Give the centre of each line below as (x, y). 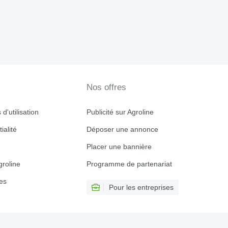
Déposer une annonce (122, 129)
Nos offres (106, 87)
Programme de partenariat (129, 164)
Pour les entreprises (141, 187)
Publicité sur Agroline (120, 112)
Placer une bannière (119, 147)
